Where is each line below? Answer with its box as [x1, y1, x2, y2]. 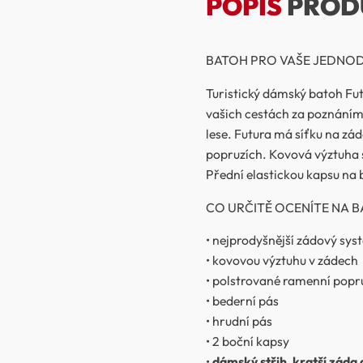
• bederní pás [206, 293, 279, 310]
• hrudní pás [206, 313, 272, 330]
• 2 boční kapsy [206, 333, 289, 350]
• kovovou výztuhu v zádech [206, 252, 358, 269]
